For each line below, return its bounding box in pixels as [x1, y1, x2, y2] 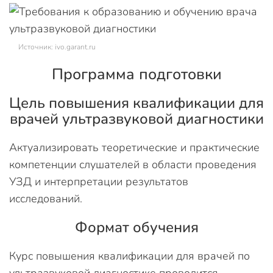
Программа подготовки [51, 63, 222, 85]
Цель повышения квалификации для [9, 93, 264, 113]
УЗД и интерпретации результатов [9, 174, 188, 189]
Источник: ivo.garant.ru [18, 41, 96, 52]
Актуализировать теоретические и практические [9, 140, 260, 155]
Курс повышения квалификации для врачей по [9, 248, 250, 263]
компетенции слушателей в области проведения [9, 157, 257, 172]
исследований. [9, 191, 82, 206]
